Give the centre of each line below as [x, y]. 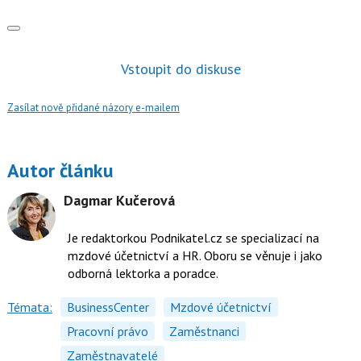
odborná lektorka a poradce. [144, 274]
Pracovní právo [107, 332]
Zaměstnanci [204, 332]
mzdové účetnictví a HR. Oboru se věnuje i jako [195, 256]
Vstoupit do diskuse [180, 69]
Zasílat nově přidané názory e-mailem [93, 107]
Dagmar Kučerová [119, 201]
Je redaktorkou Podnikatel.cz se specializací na [193, 238]
